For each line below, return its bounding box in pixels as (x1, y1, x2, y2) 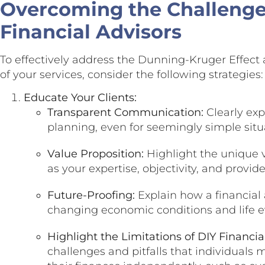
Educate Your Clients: (24, 91, 137, 105)
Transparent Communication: (47, 106, 203, 119)
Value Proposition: (47, 147, 144, 161)
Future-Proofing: (47, 189, 135, 202)
